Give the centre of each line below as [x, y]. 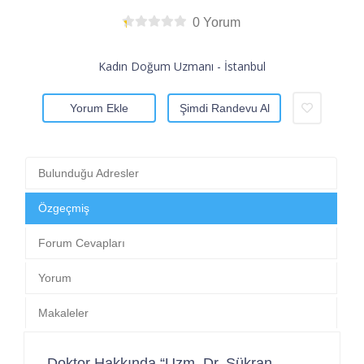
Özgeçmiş [64, 208]
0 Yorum [217, 22]
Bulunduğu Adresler [89, 173]
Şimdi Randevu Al [224, 108]
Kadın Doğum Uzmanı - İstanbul [182, 66]
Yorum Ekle [99, 108]
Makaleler [63, 312]
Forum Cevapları [82, 243]
